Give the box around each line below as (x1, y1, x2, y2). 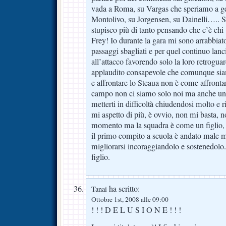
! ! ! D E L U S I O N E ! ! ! (91, 204, 181, 216)
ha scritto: (107, 183, 140, 195)
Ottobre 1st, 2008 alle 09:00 (91, 195, 168, 204)
